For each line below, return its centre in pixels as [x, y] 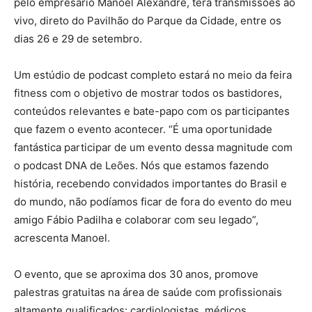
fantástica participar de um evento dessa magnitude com [153, 147]
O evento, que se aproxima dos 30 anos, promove [136, 274]
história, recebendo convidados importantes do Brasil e [150, 183]
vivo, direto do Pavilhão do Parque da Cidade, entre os [148, 20]
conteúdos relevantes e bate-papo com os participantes [152, 111]
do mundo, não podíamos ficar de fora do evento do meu [153, 201]
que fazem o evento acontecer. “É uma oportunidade [143, 129]
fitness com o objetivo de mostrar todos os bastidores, [148, 93]
